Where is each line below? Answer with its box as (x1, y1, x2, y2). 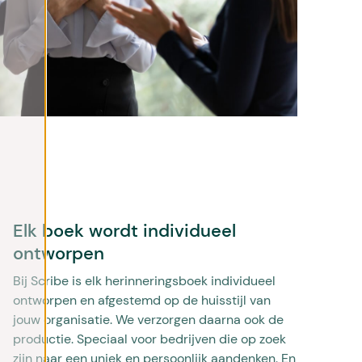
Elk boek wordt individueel (13, 219, 236, 243)
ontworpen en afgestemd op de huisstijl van (13, 292, 271, 309)
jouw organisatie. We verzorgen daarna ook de (13, 311, 284, 329)
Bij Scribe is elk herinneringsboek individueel (13, 272, 276, 290)
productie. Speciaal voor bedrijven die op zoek (13, 330, 286, 348)
